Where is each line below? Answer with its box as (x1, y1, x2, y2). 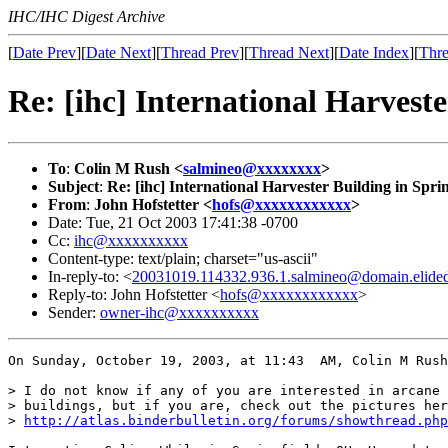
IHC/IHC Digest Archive (8, 8, 165, 25)
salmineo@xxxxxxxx (183, 159, 321, 177)
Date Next (86, 44, 151, 61)
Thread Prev (161, 44, 239, 61)
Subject (48, 177, 99, 195)
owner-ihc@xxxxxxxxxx (100, 303, 259, 321)
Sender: (48, 303, 100, 321)
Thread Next (249, 44, 329, 61)
